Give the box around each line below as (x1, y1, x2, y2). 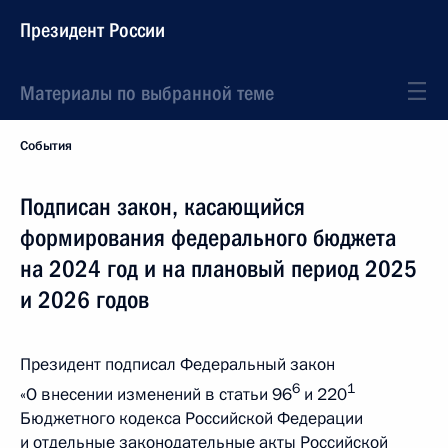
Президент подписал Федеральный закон (20, 353, 335, 376)
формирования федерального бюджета (20, 224, 396, 252)
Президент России (20, 18, 165, 42)
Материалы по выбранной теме (20, 81, 274, 105)
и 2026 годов (20, 286, 149, 314)
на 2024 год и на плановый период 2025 (20, 255, 417, 283)
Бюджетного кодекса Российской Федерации (20, 406, 363, 430)
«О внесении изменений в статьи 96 (20, 382, 292, 406)
